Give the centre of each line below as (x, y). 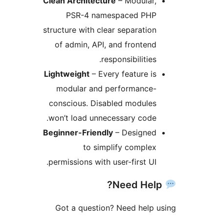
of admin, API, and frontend (166, 45)
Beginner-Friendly (139, 133)
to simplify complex (180, 147)
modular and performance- (167, 89)
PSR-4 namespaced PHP (172, 15)
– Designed (195, 133)
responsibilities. (189, 59)
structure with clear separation (160, 30)
